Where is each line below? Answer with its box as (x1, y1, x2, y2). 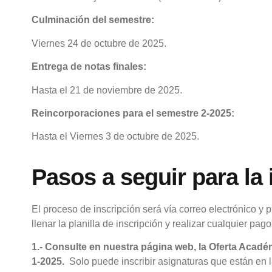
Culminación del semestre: (32, 15, 157, 25)
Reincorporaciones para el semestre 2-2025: (32, 108, 234, 119)
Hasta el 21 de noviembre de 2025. (32, 84, 182, 95)
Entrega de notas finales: (32, 61, 146, 72)
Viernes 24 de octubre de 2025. (32, 38, 166, 49)
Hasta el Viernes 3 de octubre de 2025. (32, 131, 199, 142)
